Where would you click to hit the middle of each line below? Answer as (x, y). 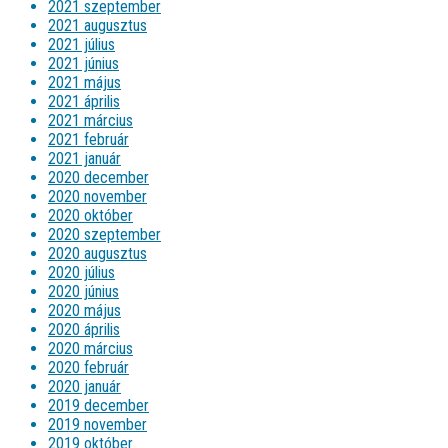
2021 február (88, 139)
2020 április (84, 329)
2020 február (88, 367)
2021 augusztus (97, 25)
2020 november (97, 196)
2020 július (81, 272)
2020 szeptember (104, 234)
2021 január (84, 158)
